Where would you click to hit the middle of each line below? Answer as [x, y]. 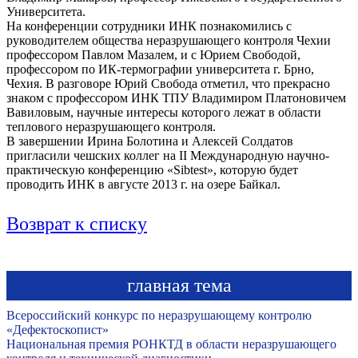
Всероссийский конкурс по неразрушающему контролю [159, 315]
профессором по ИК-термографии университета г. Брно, [160, 69]
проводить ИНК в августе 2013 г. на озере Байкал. [143, 184]
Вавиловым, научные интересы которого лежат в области [164, 112]
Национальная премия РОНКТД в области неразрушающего [171, 344]
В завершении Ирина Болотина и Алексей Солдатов [150, 141]
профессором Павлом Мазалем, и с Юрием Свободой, [153, 54]
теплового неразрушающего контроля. [111, 126]
